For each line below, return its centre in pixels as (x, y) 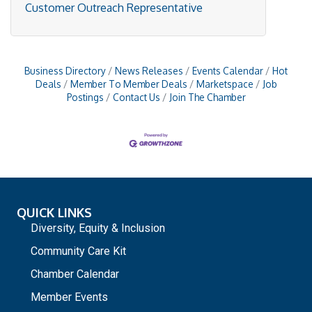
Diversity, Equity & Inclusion (98, 228)
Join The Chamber (207, 97)
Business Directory (65, 70)
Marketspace (225, 84)
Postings (85, 97)
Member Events (69, 297)
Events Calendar (228, 70)
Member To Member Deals (128, 84)
